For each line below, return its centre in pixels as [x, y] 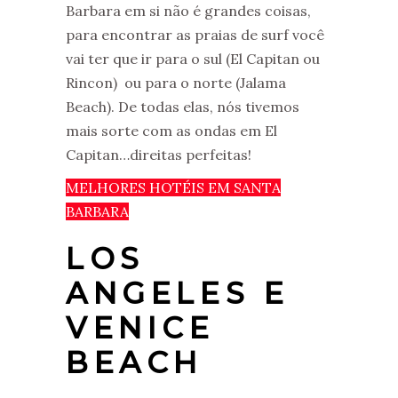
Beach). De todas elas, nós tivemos [183, 106]
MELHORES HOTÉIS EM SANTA [173, 187]
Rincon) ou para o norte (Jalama [176, 82]
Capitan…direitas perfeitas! [159, 154]
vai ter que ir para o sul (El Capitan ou [193, 58]
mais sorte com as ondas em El [171, 130]
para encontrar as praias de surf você [195, 34]
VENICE [140, 327]
